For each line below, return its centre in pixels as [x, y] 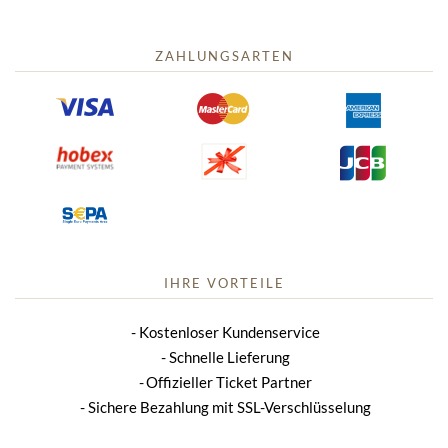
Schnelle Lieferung [229, 357]
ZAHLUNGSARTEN [224, 56]
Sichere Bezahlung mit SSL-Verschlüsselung [229, 407]
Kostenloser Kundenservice [229, 332]
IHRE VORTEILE [224, 283]
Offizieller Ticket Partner [229, 382]
